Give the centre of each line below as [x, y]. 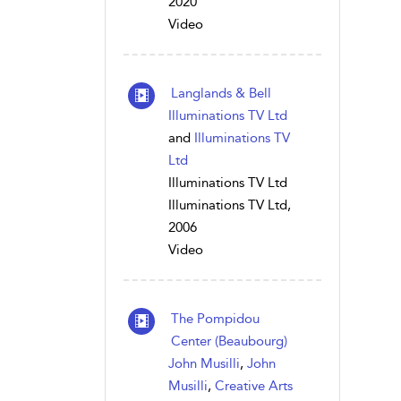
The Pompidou [215, 319]
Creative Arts [254, 386]
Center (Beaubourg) [229, 341]
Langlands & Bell [221, 93]
